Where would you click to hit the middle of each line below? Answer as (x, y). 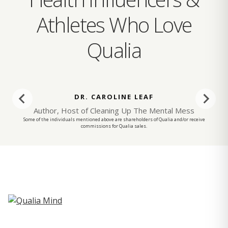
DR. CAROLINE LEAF (114, 97)
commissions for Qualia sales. (114, 126)
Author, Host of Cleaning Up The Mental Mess (114, 111)
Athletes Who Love (114, 25)
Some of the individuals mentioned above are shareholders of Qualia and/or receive (114, 120)
